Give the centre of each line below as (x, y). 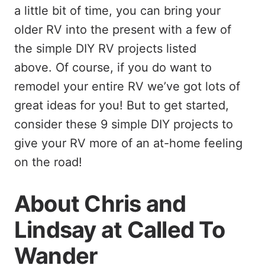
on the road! (48, 162)
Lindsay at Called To (119, 229)
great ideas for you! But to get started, (122, 105)
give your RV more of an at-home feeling (128, 143)
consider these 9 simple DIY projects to (124, 124)
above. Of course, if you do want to (113, 67)
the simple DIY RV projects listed (105, 48)
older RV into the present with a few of (123, 29)
